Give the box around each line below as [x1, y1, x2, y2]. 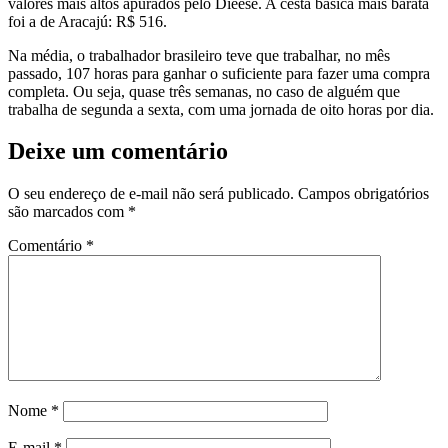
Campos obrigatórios [298, 185, 429, 203]
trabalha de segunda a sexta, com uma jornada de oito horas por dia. [8, 100, 434, 118]
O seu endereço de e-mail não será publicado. [8, 185, 294, 203]
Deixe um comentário [8, 138, 228, 165]
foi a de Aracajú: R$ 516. [8, 12, 167, 30]
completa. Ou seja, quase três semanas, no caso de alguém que [8, 82, 400, 100]
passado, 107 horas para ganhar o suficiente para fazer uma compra [8, 64, 430, 82]
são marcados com [8, 203, 128, 221]
